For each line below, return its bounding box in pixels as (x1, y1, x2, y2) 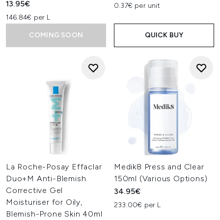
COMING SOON (28, 31, 83, 39)
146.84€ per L (6, 13, 51, 22)
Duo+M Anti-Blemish (6, 174, 86, 183)
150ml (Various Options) (114, 174, 208, 183)
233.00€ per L (114, 201, 161, 209)
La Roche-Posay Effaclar (6, 162, 102, 171)
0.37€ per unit (114, 1, 160, 10)
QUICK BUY (144, 31, 184, 39)
